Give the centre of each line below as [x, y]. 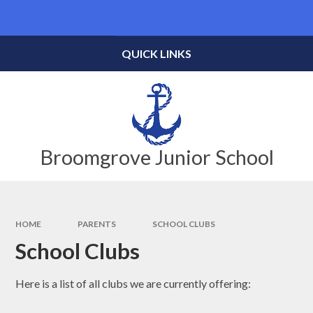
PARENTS [97, 224]
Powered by [201, 19]
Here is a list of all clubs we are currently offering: [133, 284]
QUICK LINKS [156, 53]
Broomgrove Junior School [156, 157]
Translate [272, 19]
